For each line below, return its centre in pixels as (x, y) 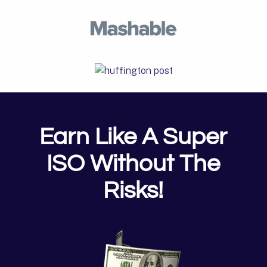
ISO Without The (133, 164)
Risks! (133, 191)
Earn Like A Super (133, 137)
